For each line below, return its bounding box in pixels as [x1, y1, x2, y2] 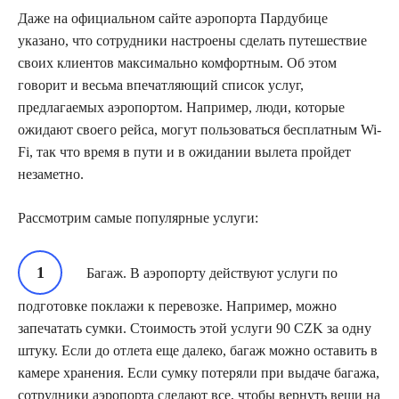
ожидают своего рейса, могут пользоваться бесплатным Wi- [18, 121, 381, 137]
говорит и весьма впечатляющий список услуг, [18, 77, 304, 93]
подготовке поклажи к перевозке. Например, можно [18, 297, 337, 313]
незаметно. [18, 166, 84, 182]
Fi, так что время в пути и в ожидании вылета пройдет [18, 143, 351, 159]
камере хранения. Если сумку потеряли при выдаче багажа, [18, 364, 379, 380]
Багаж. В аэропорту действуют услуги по [86, 265, 338, 281]
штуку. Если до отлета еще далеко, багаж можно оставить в [18, 342, 378, 358]
